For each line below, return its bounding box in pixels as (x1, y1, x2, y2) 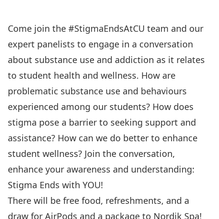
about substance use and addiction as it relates (8, 54, 205, 66)
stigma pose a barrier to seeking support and (8, 116, 196, 128)
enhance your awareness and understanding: (8, 163, 195, 175)
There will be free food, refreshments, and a (8, 195, 189, 206)
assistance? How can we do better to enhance (8, 132, 197, 144)
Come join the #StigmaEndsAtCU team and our (8, 22, 203, 34)
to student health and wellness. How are (8, 69, 175, 81)
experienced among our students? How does (8, 101, 194, 112)
